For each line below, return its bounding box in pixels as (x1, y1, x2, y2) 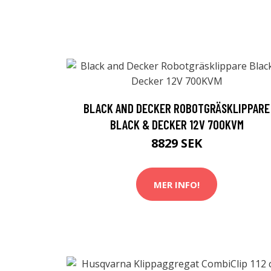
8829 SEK (151, 135, 202, 151)
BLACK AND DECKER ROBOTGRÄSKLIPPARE (83, 100, 270, 116)
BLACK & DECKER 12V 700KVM (109, 117, 244, 132)
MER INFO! (154, 178, 200, 191)
